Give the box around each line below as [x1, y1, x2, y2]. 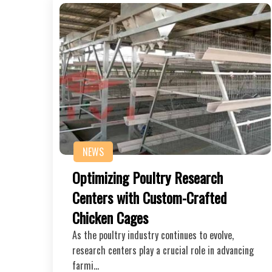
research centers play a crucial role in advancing [72, 242, 254, 257]
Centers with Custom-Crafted [72, 186, 226, 208]
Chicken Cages [72, 206, 148, 228]
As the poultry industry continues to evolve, [72, 227, 234, 242]
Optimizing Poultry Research [72, 166, 223, 188]
